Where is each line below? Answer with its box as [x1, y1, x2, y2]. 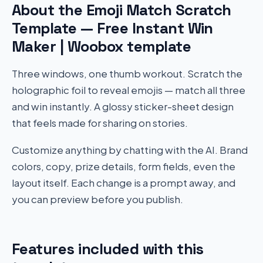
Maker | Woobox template [12, 36, 191, 56]
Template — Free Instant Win [12, 18, 213, 38]
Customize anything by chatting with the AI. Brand [12, 143, 248, 156]
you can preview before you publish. [12, 192, 183, 205]
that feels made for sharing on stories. [12, 116, 188, 129]
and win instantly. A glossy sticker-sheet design [12, 99, 234, 113]
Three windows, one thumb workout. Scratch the [12, 66, 242, 80]
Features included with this [12, 238, 204, 259]
